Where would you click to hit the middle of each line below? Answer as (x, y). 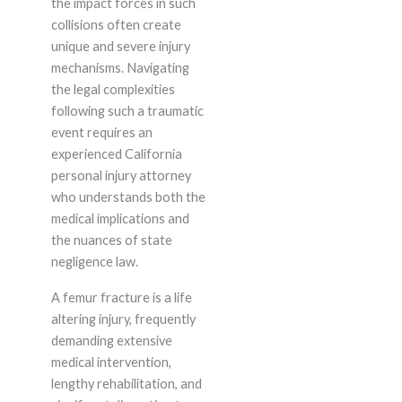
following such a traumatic (127, 111)
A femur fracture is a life (121, 298)
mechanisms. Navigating (120, 68)
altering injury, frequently (123, 319)
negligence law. (94, 262)
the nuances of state (111, 240)
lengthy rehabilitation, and (126, 384)
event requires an (101, 133)
